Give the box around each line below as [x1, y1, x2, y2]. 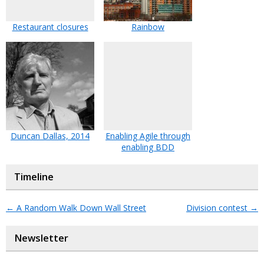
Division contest [186, 202, 250, 213]
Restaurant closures [12, 21, 88, 32]
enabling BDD [121, 141, 174, 153]
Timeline [14, 170, 54, 183]
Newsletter [14, 232, 68, 245]
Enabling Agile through [105, 130, 190, 141]
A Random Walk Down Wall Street [14, 202, 146, 213]
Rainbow [131, 21, 164, 32]
